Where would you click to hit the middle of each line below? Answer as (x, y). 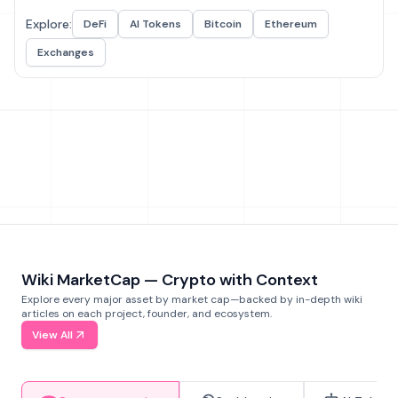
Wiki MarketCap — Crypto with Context (170, 280)
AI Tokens (155, 24)
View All (52, 335)
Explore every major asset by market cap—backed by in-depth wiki (192, 299)
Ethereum (291, 24)
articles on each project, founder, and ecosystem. (147, 314)
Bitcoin (223, 24)
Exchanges (66, 52)
